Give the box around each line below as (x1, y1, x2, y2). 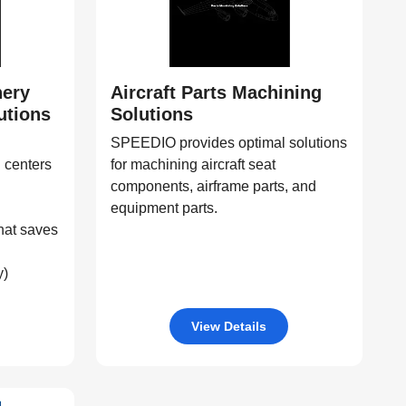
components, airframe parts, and (110, 179, 316, 194)
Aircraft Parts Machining (110, 82, 322, 102)
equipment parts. (110, 200, 217, 216)
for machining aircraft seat (110, 157, 275, 172)
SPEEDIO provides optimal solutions (110, 135, 347, 150)
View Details (191, 318, 267, 333)
